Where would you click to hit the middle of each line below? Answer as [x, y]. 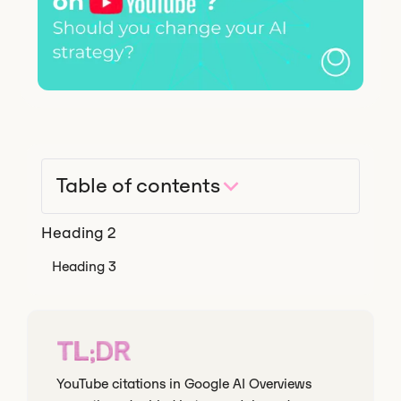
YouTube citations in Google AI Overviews [184, 384]
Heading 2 [79, 233]
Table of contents [139, 186]
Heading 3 [85, 267]
